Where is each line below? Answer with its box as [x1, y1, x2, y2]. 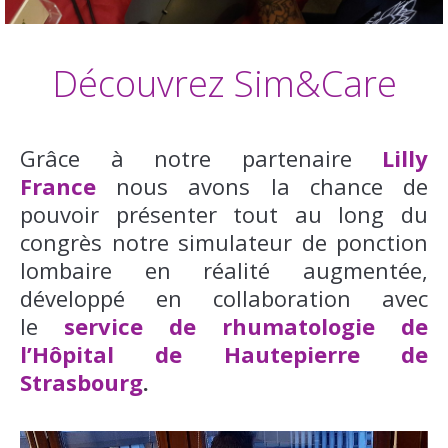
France [20, 171, 96, 201]
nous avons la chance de [96, 171, 428, 201]
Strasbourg [20, 367, 143, 397]
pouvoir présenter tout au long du [20, 199, 428, 229]
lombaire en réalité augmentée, [20, 255, 428, 285]
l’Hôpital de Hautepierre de [20, 339, 428, 369]
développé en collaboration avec [20, 283, 428, 313]
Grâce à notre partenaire [20, 143, 382, 173]
